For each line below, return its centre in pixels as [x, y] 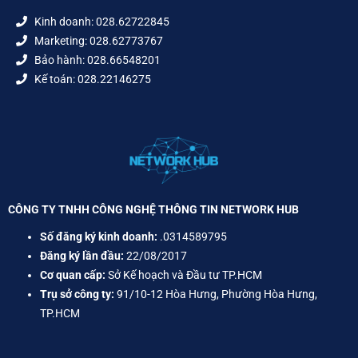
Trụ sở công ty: [77, 294]
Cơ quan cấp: [73, 274]
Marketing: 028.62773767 [98, 41]
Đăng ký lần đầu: [82, 255]
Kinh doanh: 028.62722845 [101, 22]
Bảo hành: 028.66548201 [97, 60]
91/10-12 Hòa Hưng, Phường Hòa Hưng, [216, 294]
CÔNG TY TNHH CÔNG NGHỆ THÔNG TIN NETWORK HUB [153, 209]
